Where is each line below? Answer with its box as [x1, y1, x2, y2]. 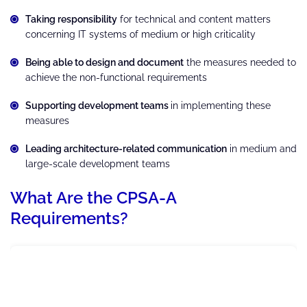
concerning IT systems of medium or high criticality [25, 28, 256, 40]
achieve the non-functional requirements [25, 71, 207, 83]
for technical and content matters [117, 13, 271, 25]
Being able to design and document [25, 56, 184, 68]
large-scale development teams [25, 158, 170, 169]
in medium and [227, 143, 297, 154]
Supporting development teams [25, 99, 171, 111]
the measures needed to [184, 56, 296, 68]
